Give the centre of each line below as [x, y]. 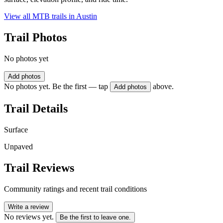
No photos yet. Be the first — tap [56, 87]
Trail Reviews [39, 167]
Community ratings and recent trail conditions [75, 189]
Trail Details [36, 108]
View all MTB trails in [40, 16]
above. [163, 87]
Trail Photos [35, 38]
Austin [87, 16]
